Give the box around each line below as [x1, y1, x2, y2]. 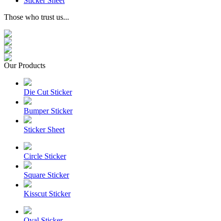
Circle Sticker [24, 152, 66, 160]
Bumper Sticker [24, 107, 73, 115]
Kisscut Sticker [24, 189, 71, 198]
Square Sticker [24, 171, 69, 179]
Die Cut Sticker [24, 88, 72, 96]
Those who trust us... [4, 13, 69, 21]
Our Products [4, 61, 45, 70]
